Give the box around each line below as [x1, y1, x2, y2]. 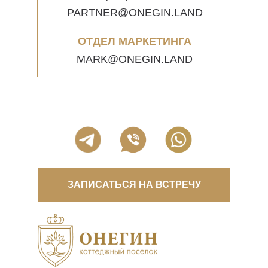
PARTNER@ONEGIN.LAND [66, 7, 203, 19]
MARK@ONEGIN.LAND [77, 53, 193, 65]
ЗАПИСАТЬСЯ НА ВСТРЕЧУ [67, 179, 201, 190]
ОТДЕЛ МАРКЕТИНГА [78, 35, 191, 47]
